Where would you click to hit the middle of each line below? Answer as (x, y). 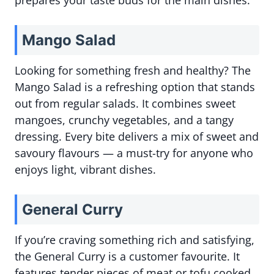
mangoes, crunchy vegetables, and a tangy (124, 120)
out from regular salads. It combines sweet (125, 104)
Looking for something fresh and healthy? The (133, 71)
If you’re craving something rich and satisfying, (135, 240)
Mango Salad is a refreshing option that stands (135, 87)
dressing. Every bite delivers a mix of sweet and (137, 137)
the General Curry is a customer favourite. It (127, 257)
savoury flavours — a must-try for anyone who (134, 153)
